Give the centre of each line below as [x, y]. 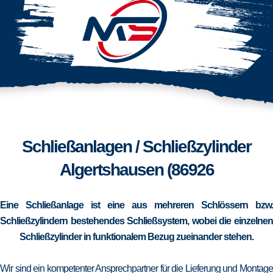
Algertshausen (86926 [136, 170]
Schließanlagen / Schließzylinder [136, 147]
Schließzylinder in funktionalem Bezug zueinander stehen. [136, 237]
